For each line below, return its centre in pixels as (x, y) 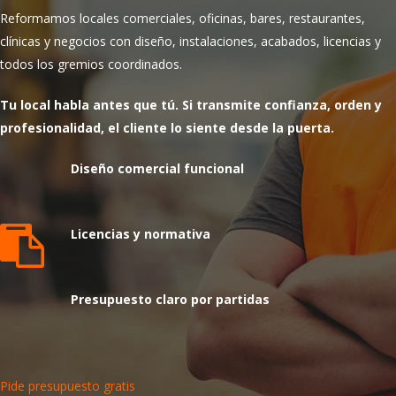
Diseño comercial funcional (157, 168)
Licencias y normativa (141, 234)
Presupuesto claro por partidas (170, 299)
